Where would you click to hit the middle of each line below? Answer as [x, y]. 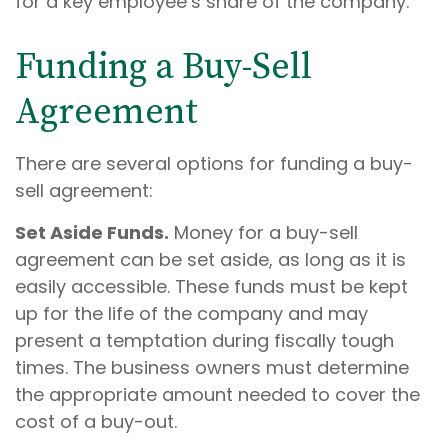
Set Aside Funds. [92, 232]
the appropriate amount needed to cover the [217, 394]
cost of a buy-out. [96, 421]
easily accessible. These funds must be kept [211, 286]
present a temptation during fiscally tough [204, 340]
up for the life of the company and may [191, 313]
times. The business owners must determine [212, 367]
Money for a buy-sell [263, 232]
